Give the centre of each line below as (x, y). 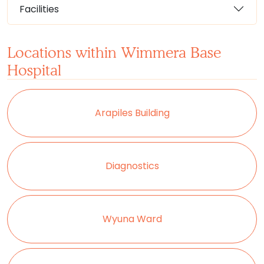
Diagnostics (132, 166)
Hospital (34, 70)
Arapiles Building (132, 113)
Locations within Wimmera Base (114, 52)
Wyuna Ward (132, 219)
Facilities (39, 9)
